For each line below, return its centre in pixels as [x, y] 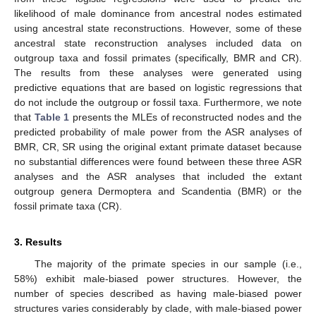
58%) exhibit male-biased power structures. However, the [158, 278]
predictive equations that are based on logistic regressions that [158, 87]
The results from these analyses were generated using [158, 72]
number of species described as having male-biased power [158, 293]
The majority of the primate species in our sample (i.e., [168, 263]
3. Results [38, 242]
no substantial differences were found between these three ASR [158, 161]
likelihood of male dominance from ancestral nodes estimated [158, 13]
